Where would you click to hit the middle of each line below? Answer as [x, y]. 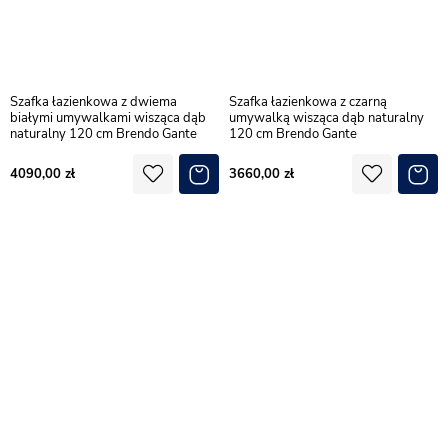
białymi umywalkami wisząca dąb [108, 117]
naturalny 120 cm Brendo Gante [103, 133]
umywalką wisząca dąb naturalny [326, 117]
